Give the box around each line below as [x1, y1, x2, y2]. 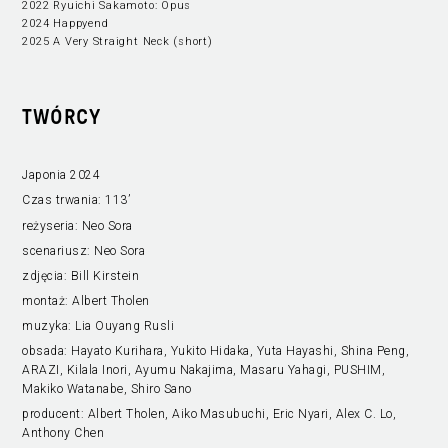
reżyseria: [22, 218, 82, 233]
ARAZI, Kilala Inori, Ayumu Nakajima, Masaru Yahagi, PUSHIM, [22, 362, 386, 377]
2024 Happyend [22, 16, 109, 30]
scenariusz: [22, 243, 95, 258]
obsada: [22, 343, 72, 358]
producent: [22, 407, 88, 421]
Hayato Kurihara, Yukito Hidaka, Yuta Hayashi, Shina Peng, [71, 343, 410, 358]
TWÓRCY [22, 107, 101, 129]
